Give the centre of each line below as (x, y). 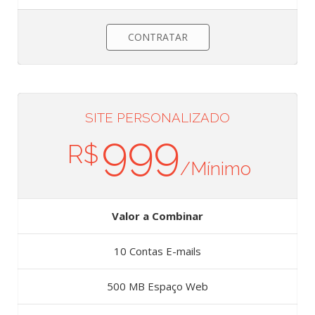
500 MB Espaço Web (157, 287)
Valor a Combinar (157, 216)
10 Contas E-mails (157, 251)
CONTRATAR (157, 37)
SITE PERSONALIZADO (157, 118)
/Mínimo (216, 169)
